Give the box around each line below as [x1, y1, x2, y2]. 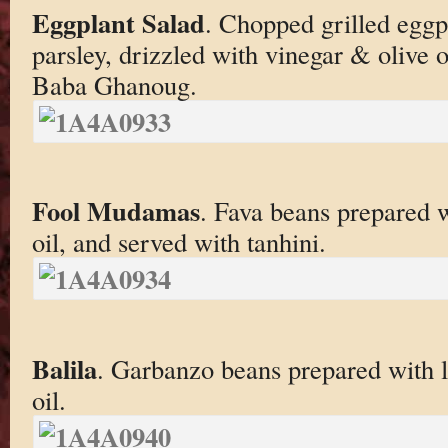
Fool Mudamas [31, 191, 200, 231]
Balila [31, 349, 97, 389]
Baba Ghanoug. [31, 66, 197, 102]
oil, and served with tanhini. [31, 224, 326, 260]
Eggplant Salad [31, 2, 205, 42]
